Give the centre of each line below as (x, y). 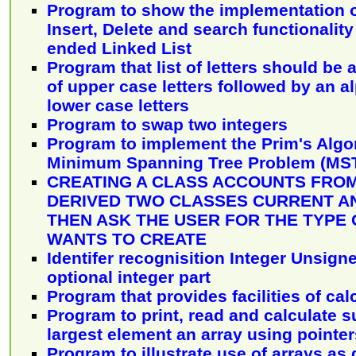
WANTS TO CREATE (127, 239)
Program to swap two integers (167, 125)
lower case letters (118, 106)
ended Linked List (119, 48)
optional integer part (129, 277)
